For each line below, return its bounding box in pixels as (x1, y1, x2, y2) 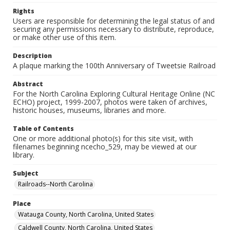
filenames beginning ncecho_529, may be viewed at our (13, 142, 197, 151)
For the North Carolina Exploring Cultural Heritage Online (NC (13, 89, 215, 99)
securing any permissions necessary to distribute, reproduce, (13, 24, 214, 34)
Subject (13, 169, 39, 178)
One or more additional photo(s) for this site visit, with (13, 133, 193, 143)
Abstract (13, 80, 43, 88)
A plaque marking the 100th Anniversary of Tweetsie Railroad (13, 61, 216, 70)
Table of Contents (13, 124, 74, 133)
